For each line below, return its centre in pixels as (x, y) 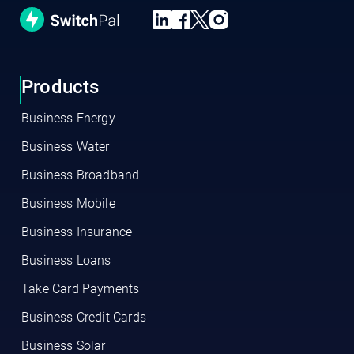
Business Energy (68, 119)
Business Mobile (68, 204)
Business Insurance (77, 232)
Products (60, 87)
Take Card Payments (81, 289)
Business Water (66, 147)
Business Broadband (81, 175)
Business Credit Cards (84, 318)
